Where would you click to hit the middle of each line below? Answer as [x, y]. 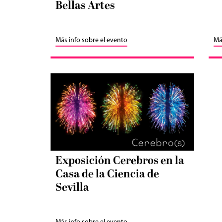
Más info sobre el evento [91, 40]
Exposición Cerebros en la [120, 161]
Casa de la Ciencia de [107, 174]
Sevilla [72, 188]
